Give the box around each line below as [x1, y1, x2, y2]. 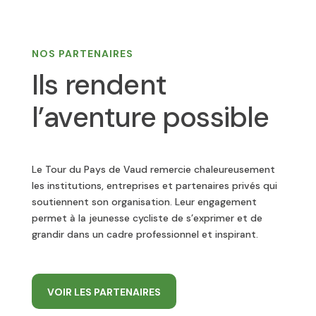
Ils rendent [31, 66, 166, 104]
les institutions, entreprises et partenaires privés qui [31, 179, 277, 193]
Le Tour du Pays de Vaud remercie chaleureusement [31, 163, 275, 176]
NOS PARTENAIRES [31, 47, 133, 61]
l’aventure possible [31, 99, 269, 136]
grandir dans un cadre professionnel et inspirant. [31, 228, 258, 241]
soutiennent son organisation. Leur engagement [31, 195, 257, 209]
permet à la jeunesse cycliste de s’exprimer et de [31, 212, 262, 225]
